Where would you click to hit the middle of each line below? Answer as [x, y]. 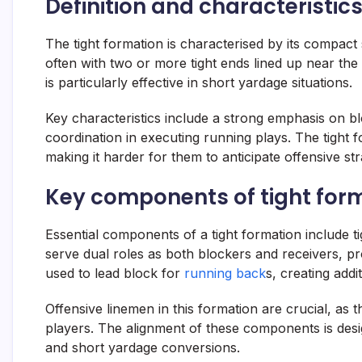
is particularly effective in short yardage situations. [199, 83]
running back [225, 274]
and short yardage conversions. [143, 348]
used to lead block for [115, 274]
